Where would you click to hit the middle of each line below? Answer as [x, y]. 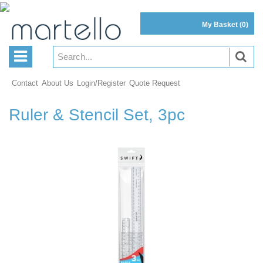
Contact [25, 83]
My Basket [221, 24]
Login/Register [101, 83]
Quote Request [155, 83]
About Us [58, 83]
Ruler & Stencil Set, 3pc [97, 115]
